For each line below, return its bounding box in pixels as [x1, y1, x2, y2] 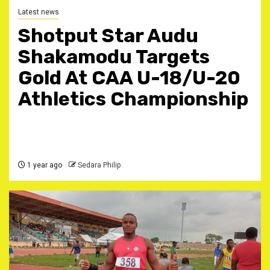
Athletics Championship [18, 87, 248, 110]
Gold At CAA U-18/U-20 [18, 66, 240, 89]
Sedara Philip [78, 161, 121, 169]
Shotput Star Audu [18, 24, 198, 47]
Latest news [18, 8, 59, 16]
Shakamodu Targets [18, 45, 210, 68]
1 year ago [25, 161, 62, 169]
